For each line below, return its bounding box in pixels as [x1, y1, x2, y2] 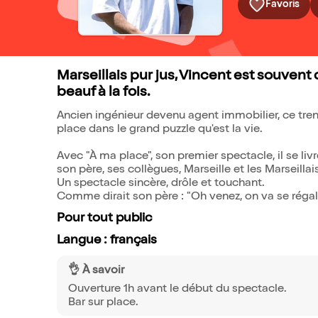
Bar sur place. [68, 297, 138, 309]
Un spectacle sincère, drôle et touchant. [57, 178, 265, 190]
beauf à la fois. [57, 86, 150, 100]
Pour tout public [57, 212, 152, 225]
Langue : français [57, 234, 157, 247]
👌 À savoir [68, 265, 124, 277]
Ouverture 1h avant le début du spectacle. [68, 284, 287, 295]
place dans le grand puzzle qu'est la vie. [57, 124, 263, 136]
